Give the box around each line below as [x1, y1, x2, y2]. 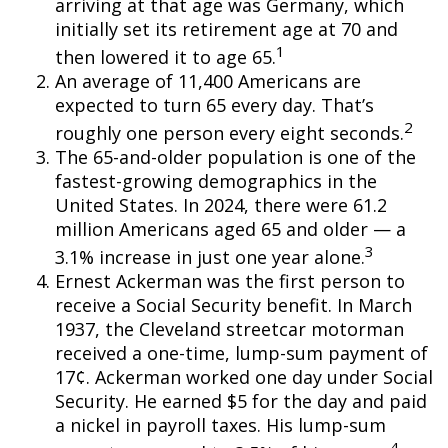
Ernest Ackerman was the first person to [55, 269, 405, 293]
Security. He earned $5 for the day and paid [55, 389, 427, 413]
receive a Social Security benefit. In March [55, 293, 412, 317]
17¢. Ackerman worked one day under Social [55, 365, 433, 389]
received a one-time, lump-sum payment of [55, 341, 428, 365]
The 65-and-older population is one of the [55, 145, 416, 169]
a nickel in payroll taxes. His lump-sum [55, 413, 386, 437]
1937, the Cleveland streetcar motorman [55, 317, 404, 341]
